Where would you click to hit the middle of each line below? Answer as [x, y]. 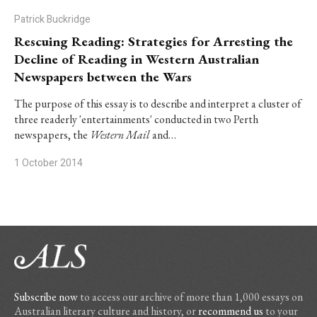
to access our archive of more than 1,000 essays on [190, 297]
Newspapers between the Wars [103, 77]
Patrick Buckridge [52, 19]
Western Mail [120, 135]
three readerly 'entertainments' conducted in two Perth [136, 119]
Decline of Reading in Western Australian [137, 59]
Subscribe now [46, 297]
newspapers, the [52, 135]
